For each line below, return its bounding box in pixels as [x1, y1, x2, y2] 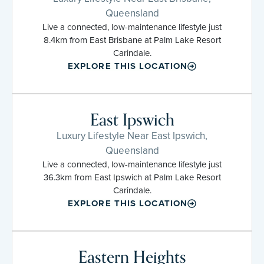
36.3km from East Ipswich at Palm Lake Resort [43, 170, 221, 184]
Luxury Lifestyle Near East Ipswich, [57, 128, 207, 143]
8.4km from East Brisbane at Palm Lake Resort [43, 33, 221, 47]
